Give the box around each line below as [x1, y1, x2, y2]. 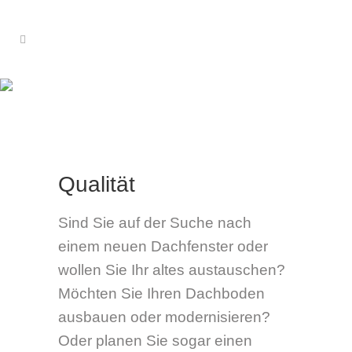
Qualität [58, 172, 135, 196]
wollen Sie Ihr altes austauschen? [58, 262, 285, 278]
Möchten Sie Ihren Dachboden [58, 285, 265, 302]
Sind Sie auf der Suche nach [58, 214, 251, 231]
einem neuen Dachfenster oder [58, 238, 268, 255]
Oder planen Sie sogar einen [58, 332, 252, 349]
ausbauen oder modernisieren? [58, 309, 270, 325]
